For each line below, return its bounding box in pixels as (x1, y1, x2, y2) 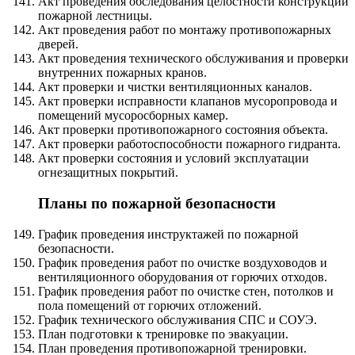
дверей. (38, 37, 78, 52)
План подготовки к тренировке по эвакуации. (38, 326, 288, 341)
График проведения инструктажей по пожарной (38, 227, 299, 241)
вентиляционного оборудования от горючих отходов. (38, 269, 327, 284)
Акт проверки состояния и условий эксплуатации (38, 151, 309, 166)
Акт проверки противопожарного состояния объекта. (38, 123, 328, 137)
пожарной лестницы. (38, 9, 152, 23)
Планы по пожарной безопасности (38, 194, 276, 212)
